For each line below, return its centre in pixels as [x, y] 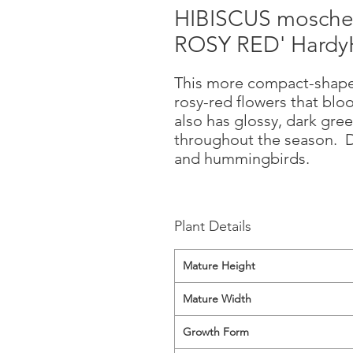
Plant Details [213, 226]
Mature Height [219, 266]
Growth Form [216, 332]
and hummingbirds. [242, 158]
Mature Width [217, 299]
